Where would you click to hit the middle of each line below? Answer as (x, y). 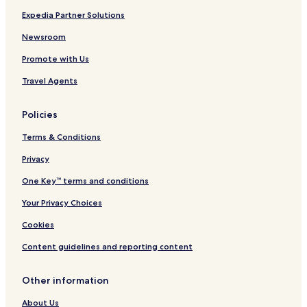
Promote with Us (56, 59)
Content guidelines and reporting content (107, 247)
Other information (65, 281)
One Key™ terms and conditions (85, 181)
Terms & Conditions (61, 137)
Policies (40, 115)
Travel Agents (50, 81)
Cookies (38, 225)
